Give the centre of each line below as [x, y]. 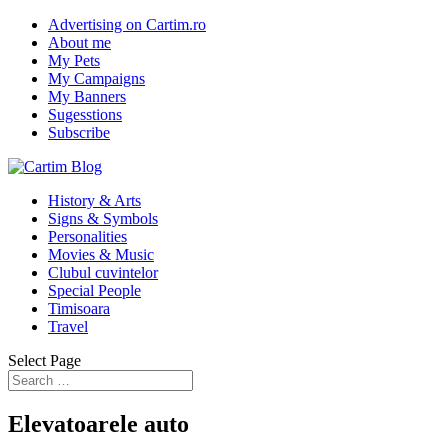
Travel [68, 326]
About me [79, 42]
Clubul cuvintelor [103, 272]
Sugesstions [85, 114]
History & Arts [94, 200]
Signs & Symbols [103, 218]
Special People [94, 290]
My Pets [74, 60]
